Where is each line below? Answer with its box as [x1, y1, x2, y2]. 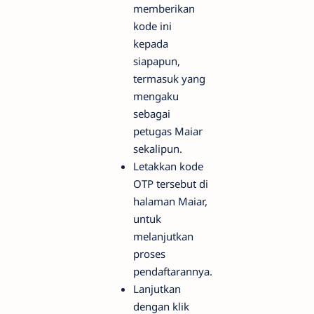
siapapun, [133, 54, 180, 69]
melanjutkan [133, 229, 193, 244]
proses [133, 247, 165, 261]
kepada [133, 36, 168, 51]
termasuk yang [133, 71, 205, 86]
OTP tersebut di [133, 177, 208, 191]
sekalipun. [133, 142, 182, 156]
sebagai [133, 107, 170, 121]
